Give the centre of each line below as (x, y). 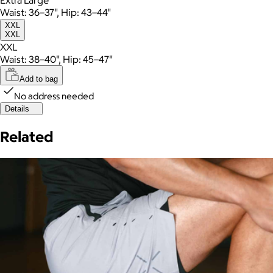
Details (17, 108)
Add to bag (39, 79)
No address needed (54, 96)
